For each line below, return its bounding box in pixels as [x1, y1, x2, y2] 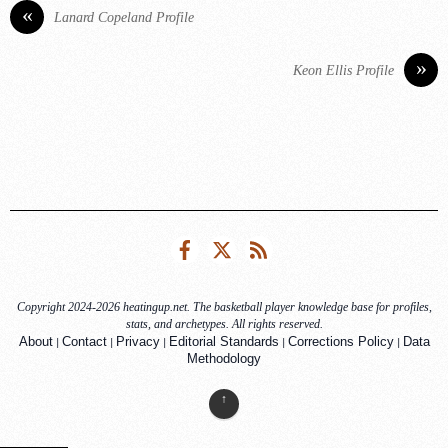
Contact [61, 334, 107, 350]
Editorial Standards [168, 334, 279, 350]
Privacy [115, 334, 160, 350]
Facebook [197, 238, 252, 253]
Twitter [234, 238, 270, 253]
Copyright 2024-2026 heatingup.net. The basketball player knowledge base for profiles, [16, 300, 432, 315]
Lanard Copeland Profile [54, 9, 194, 25]
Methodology [187, 351, 261, 367]
